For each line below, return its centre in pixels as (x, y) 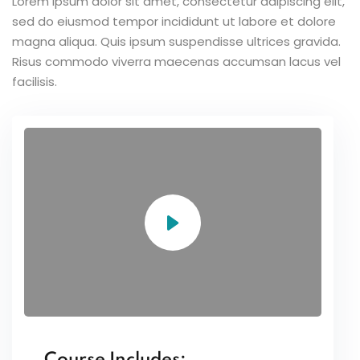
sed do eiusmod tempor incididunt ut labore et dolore (174, 21)
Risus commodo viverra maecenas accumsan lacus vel (176, 61)
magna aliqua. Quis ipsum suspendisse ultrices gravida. (176, 41)
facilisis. (35, 82)
